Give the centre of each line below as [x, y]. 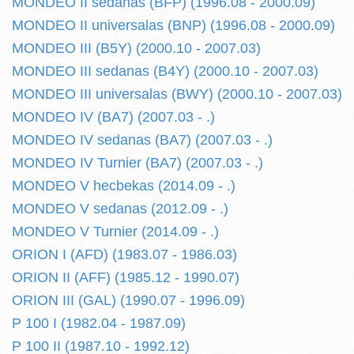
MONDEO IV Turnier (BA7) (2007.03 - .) [137, 163]
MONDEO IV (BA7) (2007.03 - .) [113, 117]
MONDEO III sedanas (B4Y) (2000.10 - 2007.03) [165, 71]
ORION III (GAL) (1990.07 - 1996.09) [128, 300]
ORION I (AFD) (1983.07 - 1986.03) [124, 254]
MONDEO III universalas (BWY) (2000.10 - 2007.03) [177, 94]
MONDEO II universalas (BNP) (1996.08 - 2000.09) [173, 25]
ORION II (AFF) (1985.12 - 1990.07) [126, 277]
